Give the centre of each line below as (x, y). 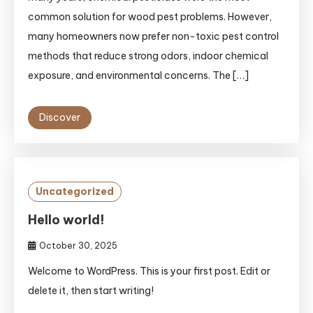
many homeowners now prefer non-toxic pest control (153, 36)
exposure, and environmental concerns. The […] (138, 75)
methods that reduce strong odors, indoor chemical (148, 56)
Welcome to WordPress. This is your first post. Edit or (149, 271)
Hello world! (66, 220)
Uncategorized (75, 191)
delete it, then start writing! (91, 291)
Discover (60, 117)
